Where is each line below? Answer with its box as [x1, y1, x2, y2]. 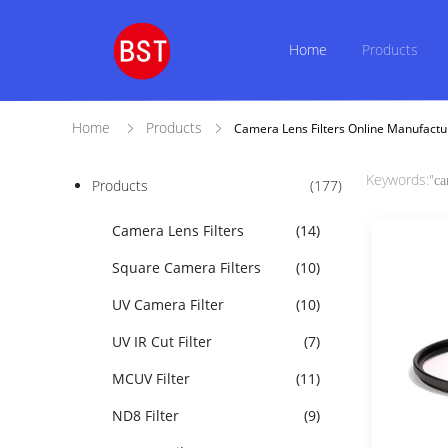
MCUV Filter [112, 369, 190, 388]
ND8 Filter [112, 406, 179, 425]
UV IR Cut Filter [112, 332, 212, 351]
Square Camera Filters [112, 258, 261, 277]
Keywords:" [366, 170, 434, 189]
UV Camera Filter [112, 295, 224, 314]
